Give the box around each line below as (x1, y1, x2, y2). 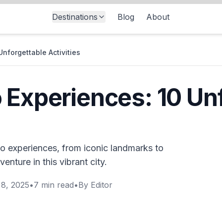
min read (39, 180, 74, 190)
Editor (91, 180, 112, 190)
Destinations (52, 12, 98, 22)
